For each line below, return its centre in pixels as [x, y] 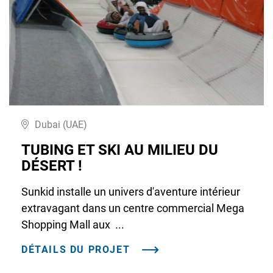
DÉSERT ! [52, 165]
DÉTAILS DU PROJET [76, 249]
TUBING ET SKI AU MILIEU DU [120, 150]
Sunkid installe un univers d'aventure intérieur [131, 191]
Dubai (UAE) [61, 124]
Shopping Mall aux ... [73, 224]
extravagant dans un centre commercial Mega [133, 208]
